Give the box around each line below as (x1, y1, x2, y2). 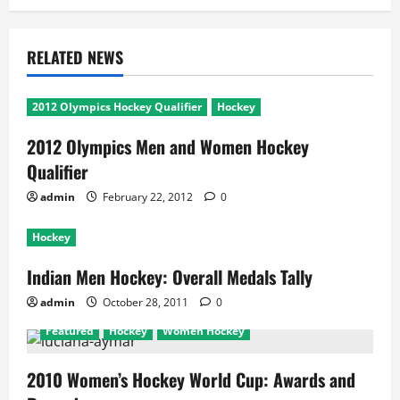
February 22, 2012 (100, 189, 196, 204)
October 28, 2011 (100, 295, 191, 310)
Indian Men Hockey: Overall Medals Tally (27, 263, 312, 290)
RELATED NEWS (27, 46, 123, 69)
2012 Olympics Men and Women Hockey (27, 133, 309, 160)
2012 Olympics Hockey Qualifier (32, 99, 202, 114)
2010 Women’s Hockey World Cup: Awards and (27, 366, 355, 393)
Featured (46, 323, 94, 338)
